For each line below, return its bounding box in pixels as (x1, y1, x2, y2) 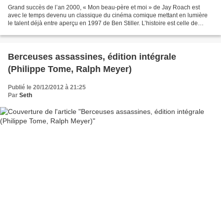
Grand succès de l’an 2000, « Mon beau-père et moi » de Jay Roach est (8, 3, 200, 11)
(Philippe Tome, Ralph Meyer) (8, 64, 132, 74)
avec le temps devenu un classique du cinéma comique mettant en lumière (8, 11, 208, 19)
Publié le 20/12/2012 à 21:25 (8, 83, 86, 91)
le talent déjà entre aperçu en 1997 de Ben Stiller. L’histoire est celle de (8, 19, 198, 27)
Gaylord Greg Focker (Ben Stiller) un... (8, 27, 110, 35)
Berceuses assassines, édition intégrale (8, 51, 176, 62)
